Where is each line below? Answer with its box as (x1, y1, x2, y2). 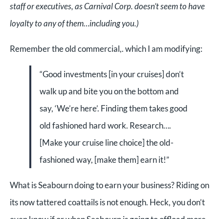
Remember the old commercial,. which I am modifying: (10, 43, 202, 54)
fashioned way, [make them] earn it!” (40, 154, 169, 165)
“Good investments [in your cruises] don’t (40, 68, 184, 79)
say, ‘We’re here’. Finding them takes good (40, 103, 188, 113)
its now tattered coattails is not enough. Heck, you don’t (10, 197, 205, 207)
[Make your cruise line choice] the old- (40, 137, 174, 148)
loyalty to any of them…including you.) (10, 18, 139, 28)
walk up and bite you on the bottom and (40, 86, 179, 96)
